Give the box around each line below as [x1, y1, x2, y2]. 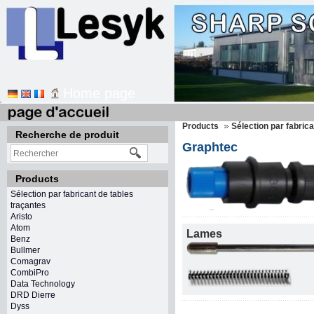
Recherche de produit [15, 129, 119, 140]
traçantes [11, 200, 46, 210]
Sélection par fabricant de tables [11, 189, 133, 199]
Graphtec [182, 140, 238, 154]
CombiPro [11, 268, 49, 278]
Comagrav [11, 257, 50, 266]
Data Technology [11, 279, 75, 289]
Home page [63, 86, 135, 101]
